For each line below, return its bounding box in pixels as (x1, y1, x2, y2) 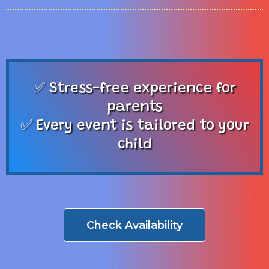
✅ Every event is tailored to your (20, 118, 249, 133)
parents (107, 100, 162, 115)
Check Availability (86, 218, 183, 232)
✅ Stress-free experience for (33, 81, 236, 96)
